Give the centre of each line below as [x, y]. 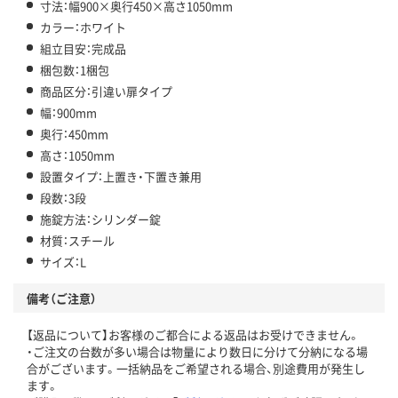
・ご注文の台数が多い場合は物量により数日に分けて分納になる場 [197, 351]
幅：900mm [68, 112]
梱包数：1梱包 [75, 69]
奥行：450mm [74, 133]
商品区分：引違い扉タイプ [106, 91]
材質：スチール [77, 240]
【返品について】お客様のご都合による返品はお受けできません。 [193, 334]
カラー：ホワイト [83, 27]
